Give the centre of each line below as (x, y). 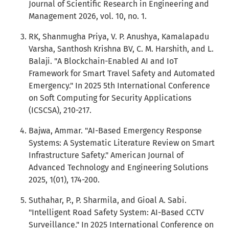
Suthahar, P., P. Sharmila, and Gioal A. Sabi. (108, 200)
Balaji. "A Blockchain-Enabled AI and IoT (103, 61)
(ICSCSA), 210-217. (60, 110)
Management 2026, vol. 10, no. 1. (88, 16)
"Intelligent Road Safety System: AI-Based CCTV (116, 212)
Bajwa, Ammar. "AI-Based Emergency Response (115, 131)
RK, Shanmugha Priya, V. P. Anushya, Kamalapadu (119, 37)
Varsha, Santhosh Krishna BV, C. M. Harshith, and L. (121, 49)
